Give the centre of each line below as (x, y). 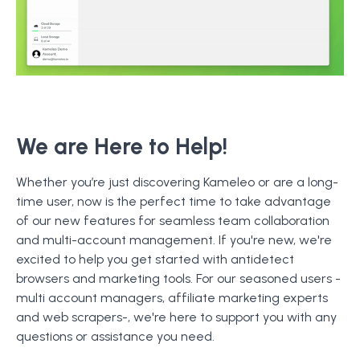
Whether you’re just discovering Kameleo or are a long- (177, 182)
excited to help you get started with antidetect (155, 260)
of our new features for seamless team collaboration (173, 221)
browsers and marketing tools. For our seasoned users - (178, 279)
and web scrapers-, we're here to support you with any (176, 317)
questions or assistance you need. (115, 337)
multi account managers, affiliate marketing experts (172, 298)
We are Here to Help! (122, 147)
